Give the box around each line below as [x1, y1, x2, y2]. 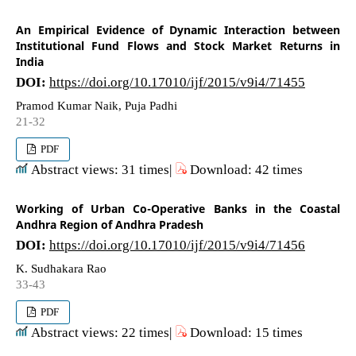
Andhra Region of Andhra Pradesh [15, 216, 203, 232]
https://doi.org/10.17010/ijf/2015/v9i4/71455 [48, 74, 305, 88]
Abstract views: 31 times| [27, 161, 175, 176]
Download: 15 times [186, 324, 303, 339]
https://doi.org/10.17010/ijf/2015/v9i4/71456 [48, 237, 305, 251]
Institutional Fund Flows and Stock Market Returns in [15, 37, 341, 53]
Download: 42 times [186, 161, 303, 176]
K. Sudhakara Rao [15, 261, 106, 274]
